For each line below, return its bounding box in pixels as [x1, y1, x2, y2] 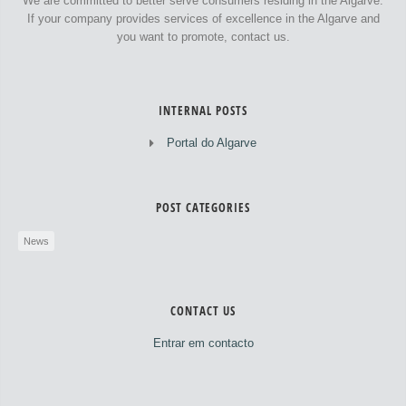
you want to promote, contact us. [116, 30, 290, 44]
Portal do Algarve [167, 136, 256, 150]
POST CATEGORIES [155, 199, 251, 217]
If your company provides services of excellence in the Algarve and [26, 12, 380, 26]
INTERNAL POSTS [159, 102, 247, 120]
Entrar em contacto [152, 336, 254, 351]
